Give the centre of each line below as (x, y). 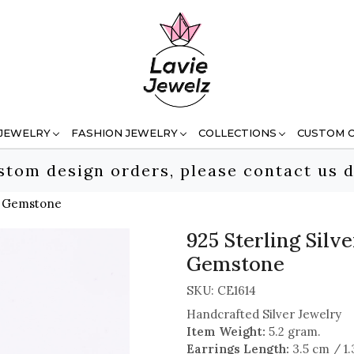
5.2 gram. (293, 331)
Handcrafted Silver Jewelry (264, 314)
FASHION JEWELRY (124, 132)
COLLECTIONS (237, 132)
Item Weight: (226, 331)
